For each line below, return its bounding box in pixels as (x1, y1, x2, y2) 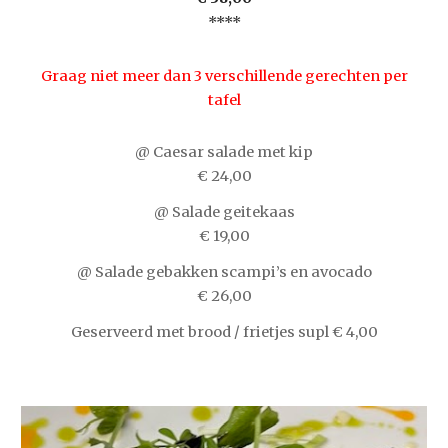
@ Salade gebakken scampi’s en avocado (76, 263, 372, 282)
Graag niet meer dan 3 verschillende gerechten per (40, 67, 408, 86)
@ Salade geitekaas (153, 203, 295, 222)
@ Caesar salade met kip (135, 143, 313, 162)
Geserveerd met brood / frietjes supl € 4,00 (70, 323, 378, 342)
